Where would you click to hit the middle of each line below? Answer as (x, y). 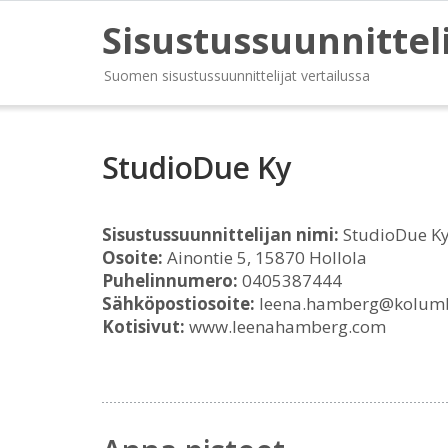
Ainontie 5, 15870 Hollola (265, 257)
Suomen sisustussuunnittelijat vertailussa (237, 75)
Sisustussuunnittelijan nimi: (220, 234)
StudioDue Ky (196, 167)
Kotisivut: (143, 326)
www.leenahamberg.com (285, 326)
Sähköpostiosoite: (178, 303)
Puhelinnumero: (170, 280)
